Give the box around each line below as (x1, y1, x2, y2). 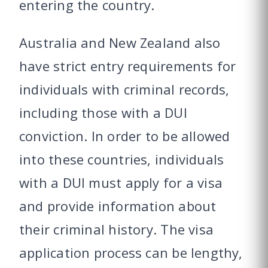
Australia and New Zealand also (19, 33, 221, 52)
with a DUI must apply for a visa (19, 173, 223, 192)
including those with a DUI (19, 103, 187, 122)
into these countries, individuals (19, 150, 224, 169)
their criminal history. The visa (19, 220, 214, 239)
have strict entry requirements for (19, 57, 236, 75)
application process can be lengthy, (19, 243, 243, 262)
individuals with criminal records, (19, 80, 230, 99)
